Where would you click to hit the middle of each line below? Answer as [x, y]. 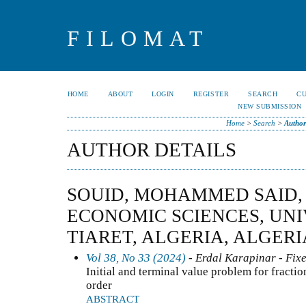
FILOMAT [138, 38]
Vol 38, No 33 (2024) [136, 258]
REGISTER [211, 94]
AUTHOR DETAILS [152, 150]
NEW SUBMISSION [270, 106]
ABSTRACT [113, 299]
